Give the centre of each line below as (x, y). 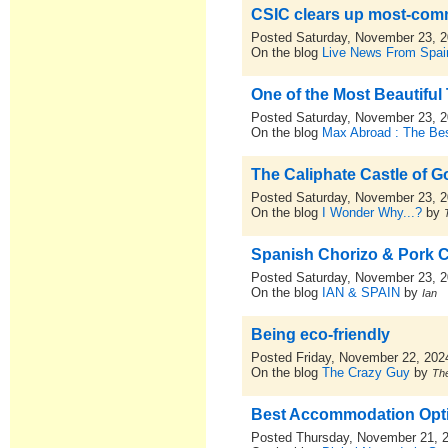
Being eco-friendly (321, 334)
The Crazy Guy (366, 372)
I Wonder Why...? (372, 212)
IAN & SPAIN (361, 292)
